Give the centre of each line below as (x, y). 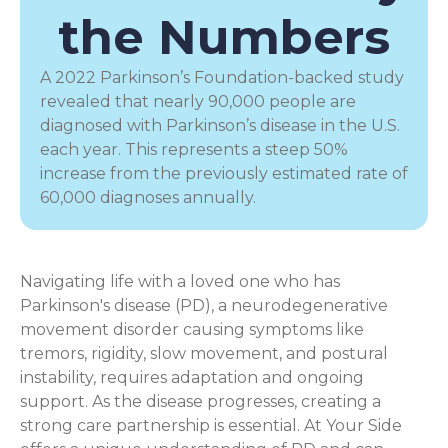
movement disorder (99, 329)
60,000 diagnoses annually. (148, 197)
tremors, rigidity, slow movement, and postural (204, 353)
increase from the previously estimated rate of (224, 173)
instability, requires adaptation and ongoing (192, 377)
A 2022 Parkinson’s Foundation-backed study (222, 77)
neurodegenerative (307, 305)
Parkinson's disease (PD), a (123, 305)
